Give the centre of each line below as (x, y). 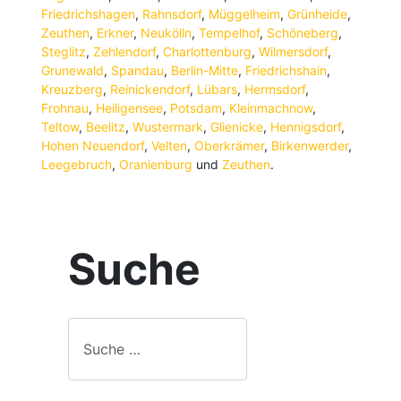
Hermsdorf (275, 89)
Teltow (60, 127)
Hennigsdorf (306, 127)
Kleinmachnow (271, 108)
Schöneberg (303, 33)
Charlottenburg (207, 51)
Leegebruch (77, 164)
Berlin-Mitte (205, 70)
